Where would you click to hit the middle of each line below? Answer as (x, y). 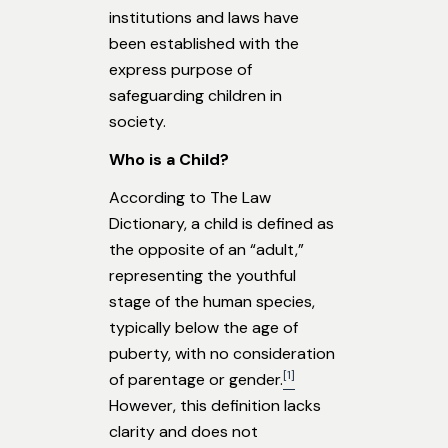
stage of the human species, (212, 302)
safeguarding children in (195, 96)
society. (137, 122)
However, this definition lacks (215, 406)
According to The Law (190, 198)
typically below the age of (203, 328)
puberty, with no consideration (222, 354)
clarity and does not (183, 432)
